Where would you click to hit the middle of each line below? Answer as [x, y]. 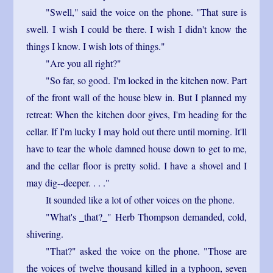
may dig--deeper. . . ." [68, 182]
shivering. [44, 233]
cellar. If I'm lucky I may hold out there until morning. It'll [136, 131]
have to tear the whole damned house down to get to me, [136, 148]
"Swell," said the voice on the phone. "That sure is [146, 12]
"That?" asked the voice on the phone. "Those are [146, 250]
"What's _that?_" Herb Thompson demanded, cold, [146, 216]
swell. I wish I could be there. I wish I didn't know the [136, 29]
